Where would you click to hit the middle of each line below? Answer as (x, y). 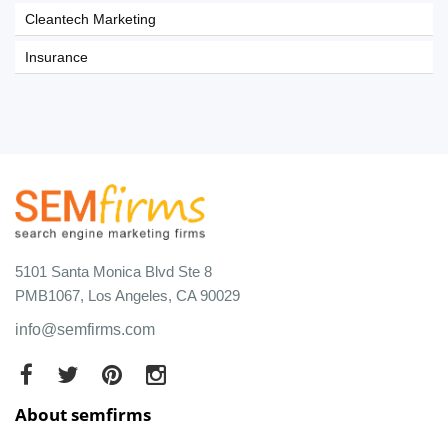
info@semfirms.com (85, 329)
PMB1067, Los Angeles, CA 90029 (127, 295)
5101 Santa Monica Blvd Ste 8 (113, 271)
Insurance (56, 57)
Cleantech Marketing (90, 19)
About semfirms (83, 414)
